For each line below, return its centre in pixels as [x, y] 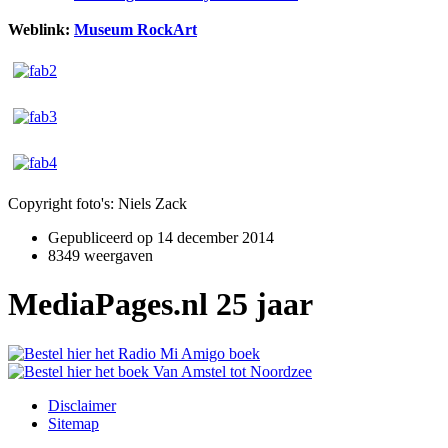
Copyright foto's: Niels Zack [97, 203]
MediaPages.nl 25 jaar [160, 304]
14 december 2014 [215, 237]
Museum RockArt [135, 29]
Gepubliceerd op [102, 237]
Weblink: [41, 29]
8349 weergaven [100, 255]
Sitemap [73, 423]
